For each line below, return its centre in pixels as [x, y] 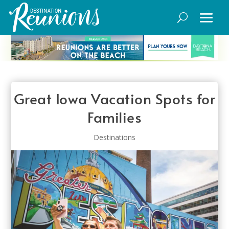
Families [114, 117]
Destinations [114, 137]
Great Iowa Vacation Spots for [114, 98]
